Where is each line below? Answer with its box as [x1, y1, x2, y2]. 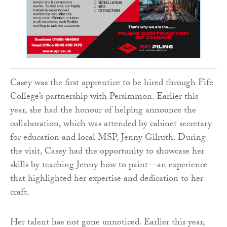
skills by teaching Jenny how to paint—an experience [10, 158, 208, 174]
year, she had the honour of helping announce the [10, 103, 196, 119]
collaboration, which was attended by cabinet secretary [10, 117, 212, 133]
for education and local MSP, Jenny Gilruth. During [10, 130, 206, 146]
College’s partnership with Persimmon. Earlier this [10, 89, 198, 105]
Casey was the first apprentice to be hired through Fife [10, 75, 213, 92]
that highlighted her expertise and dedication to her [10, 171, 203, 187]
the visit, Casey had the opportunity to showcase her [10, 144, 204, 160]
